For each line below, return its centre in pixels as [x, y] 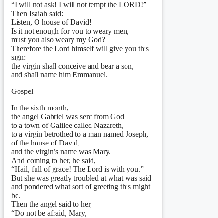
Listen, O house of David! [51, 22]
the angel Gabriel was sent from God [68, 117]
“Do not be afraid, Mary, [49, 213]
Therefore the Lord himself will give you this [80, 48]
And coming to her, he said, [54, 160]
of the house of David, [45, 143]
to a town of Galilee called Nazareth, [67, 125]
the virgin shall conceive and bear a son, [73, 66]
